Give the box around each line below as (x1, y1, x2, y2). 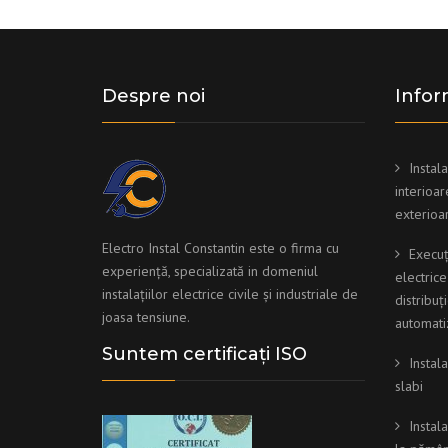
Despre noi (102, 85, 205, 108)
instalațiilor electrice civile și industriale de (102, 285, 358, 304)
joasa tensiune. (102, 308, 190, 327)
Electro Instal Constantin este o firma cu (102, 239, 339, 258)
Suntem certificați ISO (102, 343, 307, 366)
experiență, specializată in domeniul (102, 262, 318, 281)
